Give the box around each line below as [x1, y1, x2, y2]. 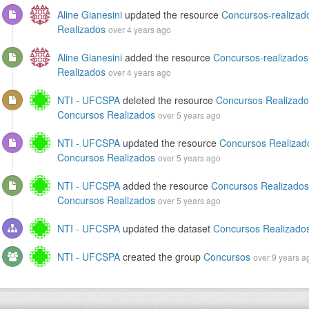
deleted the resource [120, 93, 216, 107]
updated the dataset [120, 221, 213, 235]
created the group [120, 250, 203, 263]
